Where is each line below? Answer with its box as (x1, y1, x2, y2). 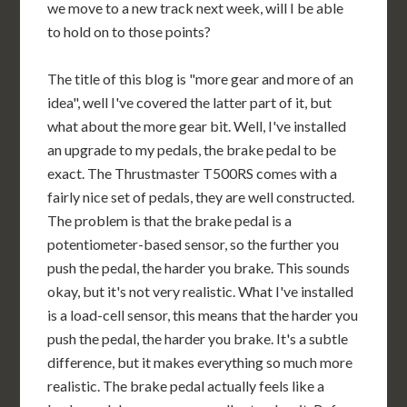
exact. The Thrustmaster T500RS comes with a (47, 164, 338, 182)
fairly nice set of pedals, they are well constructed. (47, 188, 355, 205)
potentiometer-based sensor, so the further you (47, 235, 340, 253)
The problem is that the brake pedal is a (47, 212, 293, 229)
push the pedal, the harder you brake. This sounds (47, 259, 351, 276)
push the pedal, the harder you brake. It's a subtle (47, 330, 349, 347)
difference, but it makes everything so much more (47, 353, 353, 371)
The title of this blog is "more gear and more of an (47, 70, 354, 87)
